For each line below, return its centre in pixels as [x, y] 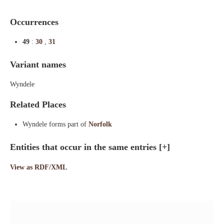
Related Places [38, 104]
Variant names [38, 64]
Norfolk [100, 124]
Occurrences [34, 22]
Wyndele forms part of [55, 124]
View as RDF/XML [38, 167]
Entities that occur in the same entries [84, 147]
